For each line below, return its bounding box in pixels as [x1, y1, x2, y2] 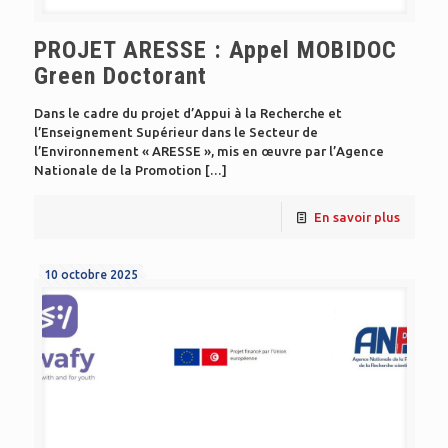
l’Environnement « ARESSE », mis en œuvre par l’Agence [33, 144, 384, 159]
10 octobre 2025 [43, 268, 138, 282]
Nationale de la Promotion [33, 163, 202, 178]
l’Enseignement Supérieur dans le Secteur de [33, 125, 318, 140]
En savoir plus [313, 210, 400, 225]
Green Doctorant [33, 62, 207, 91]
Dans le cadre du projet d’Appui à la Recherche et [33, 106, 342, 121]
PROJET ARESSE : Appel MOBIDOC [33, 36, 397, 65]
